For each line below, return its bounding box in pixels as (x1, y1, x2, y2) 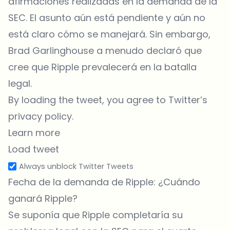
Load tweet (8, 142, 59, 156)
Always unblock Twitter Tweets (19, 161, 133, 171)
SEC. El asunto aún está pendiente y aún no (8, 11, 205, 24)
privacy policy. (8, 109, 73, 123)
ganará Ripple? (8, 191, 78, 205)
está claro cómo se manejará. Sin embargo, (8, 27, 210, 41)
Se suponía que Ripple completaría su (8, 208, 183, 221)
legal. (8, 76, 32, 90)
